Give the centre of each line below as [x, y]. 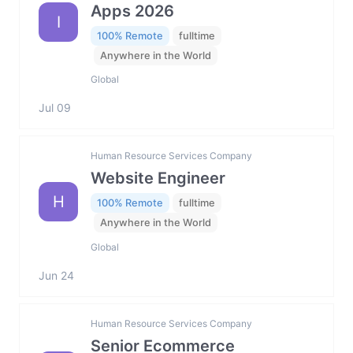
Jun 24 [56, 275]
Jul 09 [55, 108]
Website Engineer [158, 178]
